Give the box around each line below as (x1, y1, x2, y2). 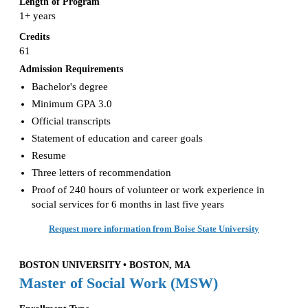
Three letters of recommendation (31, 167, 171, 179)
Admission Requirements (19, 63, 123, 75)
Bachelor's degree (31, 81, 108, 93)
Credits (19, 31, 49, 43)
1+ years (19, 10, 56, 22)
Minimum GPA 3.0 (31, 98, 112, 110)
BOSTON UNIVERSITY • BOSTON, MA (19, 260, 190, 271)
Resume (31, 150, 66, 162)
